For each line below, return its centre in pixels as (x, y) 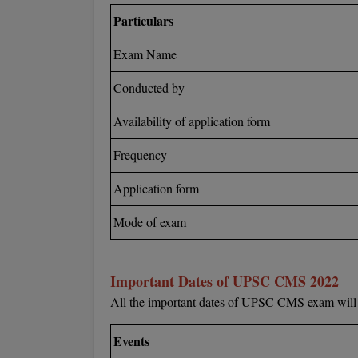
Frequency (140, 155)
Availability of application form (192, 121)
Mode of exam (150, 222)
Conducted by (149, 88)
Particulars (145, 20)
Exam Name (145, 54)
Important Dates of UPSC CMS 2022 (225, 281)
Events (133, 341)
